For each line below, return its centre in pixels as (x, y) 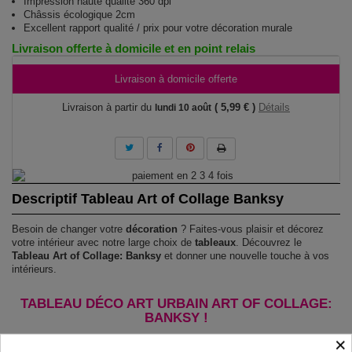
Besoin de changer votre (69, 229)
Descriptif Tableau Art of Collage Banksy (148, 199)
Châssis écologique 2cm (79, 15)
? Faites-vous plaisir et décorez (251, 229)
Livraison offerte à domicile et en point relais (134, 48)
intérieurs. (34, 269)
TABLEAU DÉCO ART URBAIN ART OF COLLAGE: (176, 304)
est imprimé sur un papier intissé (252, 339)
